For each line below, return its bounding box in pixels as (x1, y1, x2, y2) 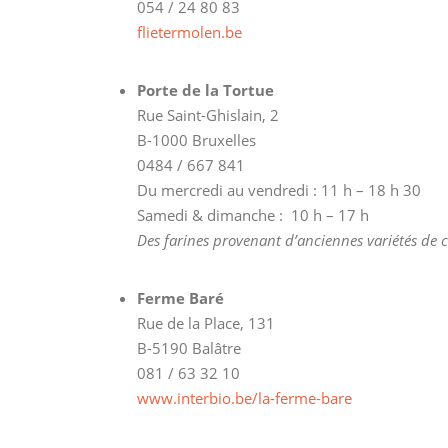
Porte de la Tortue (137, 79, 274, 100)
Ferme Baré (137, 287, 224, 308)
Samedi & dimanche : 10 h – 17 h (137, 204, 369, 225)
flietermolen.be (137, 21, 242, 42)
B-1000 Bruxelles (137, 129, 256, 150)
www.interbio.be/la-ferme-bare (137, 387, 352, 408)
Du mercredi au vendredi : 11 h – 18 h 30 (137, 179, 421, 200)
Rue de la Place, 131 (137, 312, 275, 333)
